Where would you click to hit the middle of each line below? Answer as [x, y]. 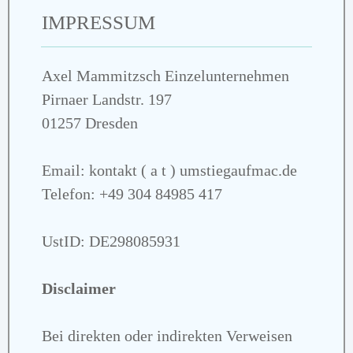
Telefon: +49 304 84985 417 [132, 193]
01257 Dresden [90, 123]
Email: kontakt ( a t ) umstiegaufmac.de [169, 170]
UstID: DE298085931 [111, 241]
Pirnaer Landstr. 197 [107, 99]
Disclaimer [79, 288]
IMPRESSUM [98, 22]
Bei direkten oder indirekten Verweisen [167, 335]
